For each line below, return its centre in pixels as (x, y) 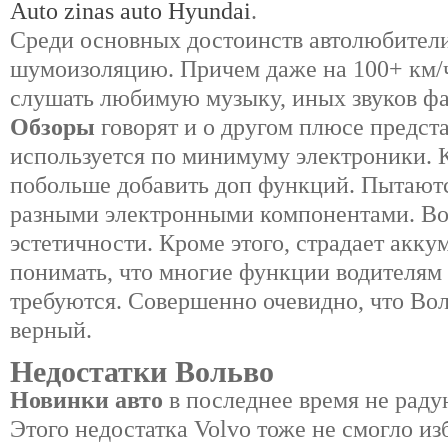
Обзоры (52, 126)
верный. (51, 329)
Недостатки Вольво (142, 372)
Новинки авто (86, 400)
